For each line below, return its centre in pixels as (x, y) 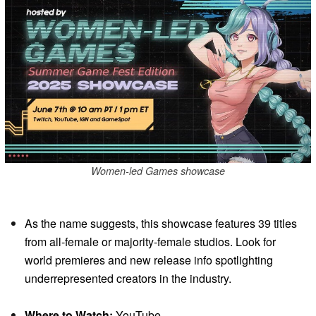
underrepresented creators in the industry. (128, 279)
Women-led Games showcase (158, 171)
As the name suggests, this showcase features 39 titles (161, 224)
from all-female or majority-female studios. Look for (150, 242)
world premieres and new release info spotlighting (149, 260)
